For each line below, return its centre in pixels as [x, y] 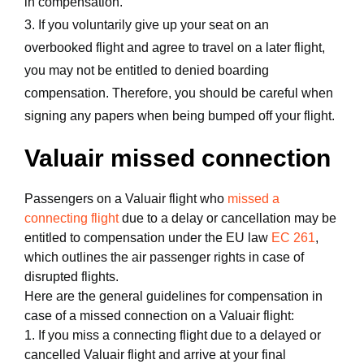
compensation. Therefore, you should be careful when [179, 93]
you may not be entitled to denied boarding [147, 70]
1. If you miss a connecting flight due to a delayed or [173, 335]
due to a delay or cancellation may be [227, 218]
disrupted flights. [71, 277]
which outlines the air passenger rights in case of [164, 257]
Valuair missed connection [178, 158]
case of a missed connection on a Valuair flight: [159, 316]
